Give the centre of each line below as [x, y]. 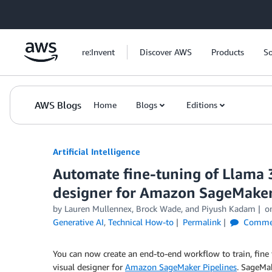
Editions [202, 105]
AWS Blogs [58, 105]
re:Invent [98, 52]
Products [228, 52]
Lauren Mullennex [98, 209]
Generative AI [78, 222]
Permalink [202, 222]
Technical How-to [141, 222]
